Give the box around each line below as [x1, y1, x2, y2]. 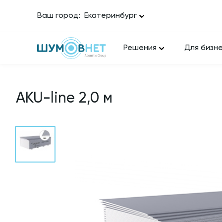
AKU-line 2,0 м [16, 91, 112, 106]
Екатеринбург [84, 11, 137, 20]
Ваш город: [37, 11, 80, 20]
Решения [123, 44, 157, 52]
